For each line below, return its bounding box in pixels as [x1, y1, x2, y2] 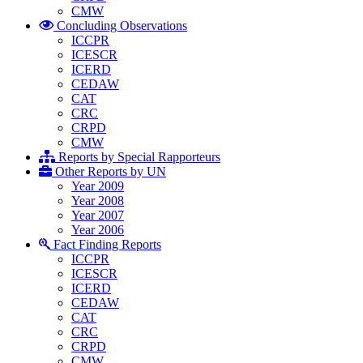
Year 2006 [71, 223, 124, 237]
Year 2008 [71, 194, 124, 207]
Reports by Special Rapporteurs [55, 150, 220, 164]
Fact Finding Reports [50, 237, 161, 251]
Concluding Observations [53, 19, 187, 32]
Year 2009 [71, 179, 124, 193]
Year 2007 [71, 208, 124, 222]
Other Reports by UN [52, 164, 166, 178]
